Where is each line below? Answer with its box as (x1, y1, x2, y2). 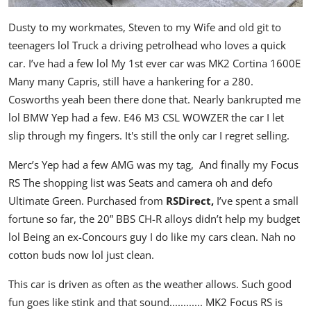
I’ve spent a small (217, 194, 299, 208)
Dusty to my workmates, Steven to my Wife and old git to (8, 20, 281, 35)
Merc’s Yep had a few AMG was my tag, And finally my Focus (8, 158, 299, 172)
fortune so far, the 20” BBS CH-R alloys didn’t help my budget (8, 212, 300, 226)
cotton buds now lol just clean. (8, 248, 154, 262)
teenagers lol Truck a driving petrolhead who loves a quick (8, 38, 286, 53)
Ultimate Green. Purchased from (8, 194, 166, 208)
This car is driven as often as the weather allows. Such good (8, 277, 292, 292)
